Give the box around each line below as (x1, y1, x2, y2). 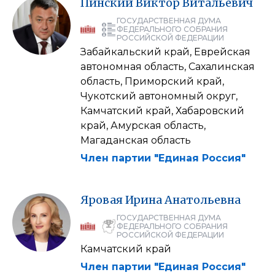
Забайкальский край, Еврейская (80, 45, 250, 58)
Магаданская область (80, 134, 191, 146)
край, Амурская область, (80, 119, 206, 131)
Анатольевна (165, 192, 241, 207)
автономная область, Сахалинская (80, 60, 255, 72)
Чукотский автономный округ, (80, 90, 238, 102)
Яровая (80, 192, 123, 207)
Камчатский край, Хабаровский (80, 104, 244, 117)
